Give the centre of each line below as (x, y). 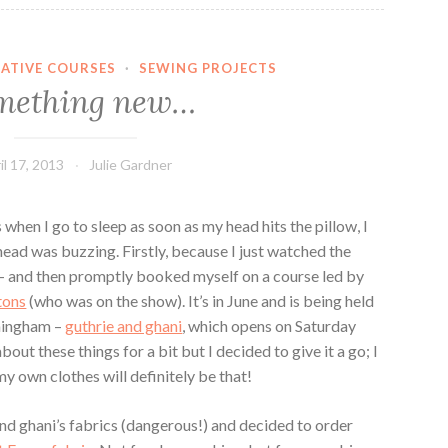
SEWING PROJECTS (208, 67)
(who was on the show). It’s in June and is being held (200, 301)
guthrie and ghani (124, 326)
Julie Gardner (131, 165)
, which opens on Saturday (269, 326)
